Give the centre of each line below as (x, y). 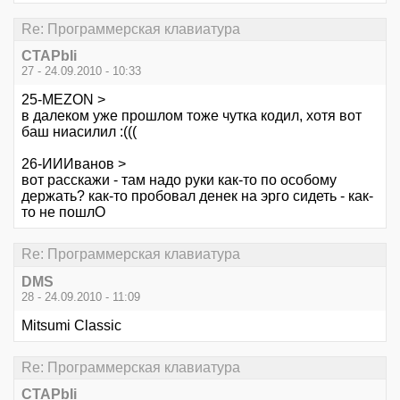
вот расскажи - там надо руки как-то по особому (179, 180)
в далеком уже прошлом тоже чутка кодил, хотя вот (192, 116)
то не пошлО (63, 212)
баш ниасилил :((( (79, 132)
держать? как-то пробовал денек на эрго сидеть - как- (197, 196)
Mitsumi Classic (71, 325)
